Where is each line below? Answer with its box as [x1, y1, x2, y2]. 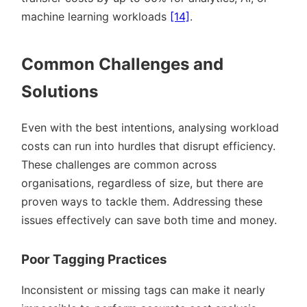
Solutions [21, 81, 98, 101]
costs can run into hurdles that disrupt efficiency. [21, 138, 275, 153]
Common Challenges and [21, 53, 223, 74]
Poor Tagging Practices [21, 251, 167, 267]
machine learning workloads [21, 9, 170, 23]
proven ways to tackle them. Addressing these [21, 194, 262, 208]
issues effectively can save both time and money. [21, 212, 277, 227]
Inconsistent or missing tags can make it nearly [21, 283, 265, 297]
